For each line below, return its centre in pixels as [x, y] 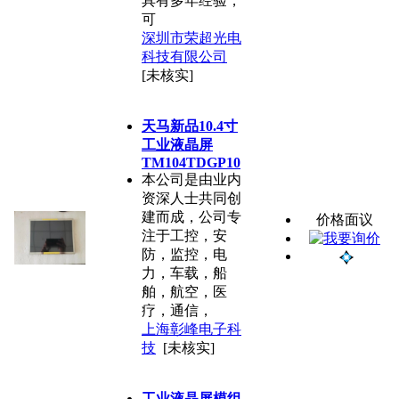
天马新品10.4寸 [190, 126]
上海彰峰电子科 [191, 329]
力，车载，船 [184, 273]
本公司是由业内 [191, 179]
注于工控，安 [184, 235]
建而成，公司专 [191, 216]
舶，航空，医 [184, 291]
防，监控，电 [184, 254]
